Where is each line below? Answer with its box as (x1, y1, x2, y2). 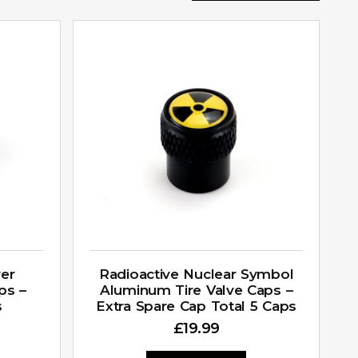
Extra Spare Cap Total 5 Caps (96, 297, 296, 314)
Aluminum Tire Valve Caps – (100, 281, 293, 298)
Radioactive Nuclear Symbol (99, 265, 294, 282)
